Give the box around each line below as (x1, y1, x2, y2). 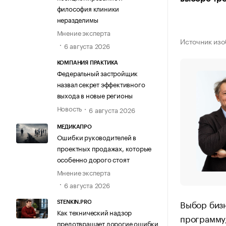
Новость (56, 102, 82, 113)
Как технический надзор (56, 207, 132, 217)
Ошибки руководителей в (56, 132, 137, 142)
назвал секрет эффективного (56, 78, 145, 89)
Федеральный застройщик (56, 67, 138, 78)
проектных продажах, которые (56, 143, 152, 153)
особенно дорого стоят (56, 154, 130, 164)
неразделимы (56, 14, 98, 25)
